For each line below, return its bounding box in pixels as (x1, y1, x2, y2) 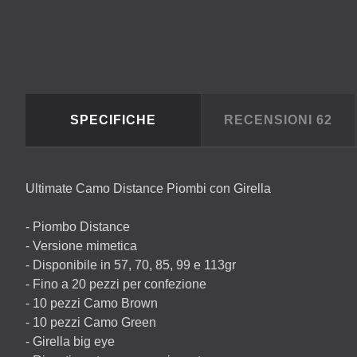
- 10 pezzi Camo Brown (25, 296, 158, 310)
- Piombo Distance (25, 220, 130, 233)
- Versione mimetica (25, 239, 137, 253)
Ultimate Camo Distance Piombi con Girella (25, 182, 271, 195)
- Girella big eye (25, 335, 115, 348)
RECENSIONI (224, 113, 316, 127)
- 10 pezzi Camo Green (25, 316, 156, 329)
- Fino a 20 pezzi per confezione (25, 277, 206, 291)
